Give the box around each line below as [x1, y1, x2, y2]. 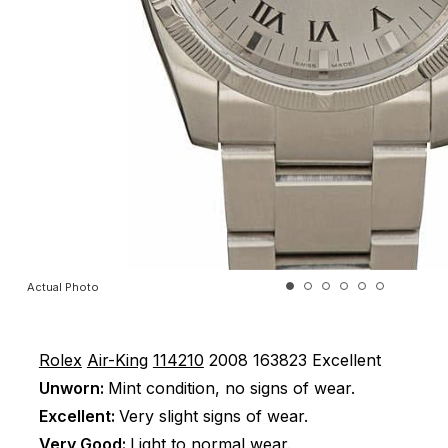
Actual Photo [26, 280, 99, 294]
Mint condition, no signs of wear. [107, 378, 355, 398]
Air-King [86, 350, 148, 370]
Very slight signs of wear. [118, 406, 308, 426]
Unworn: [38, 378, 108, 398]
